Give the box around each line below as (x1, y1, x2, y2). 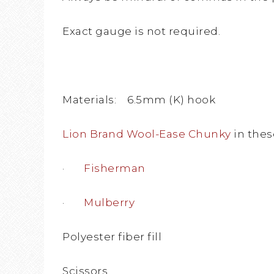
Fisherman (84, 162, 146, 175)
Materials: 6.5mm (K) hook (62, 94, 215, 106)
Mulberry (84, 196, 135, 209)
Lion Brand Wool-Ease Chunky (62, 128, 231, 141)
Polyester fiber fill (62, 231, 161, 243)
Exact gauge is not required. (62, 25, 220, 38)
